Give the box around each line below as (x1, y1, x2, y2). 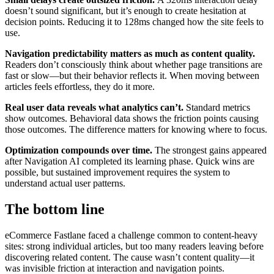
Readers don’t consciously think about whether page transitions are (5, 59, 262, 70)
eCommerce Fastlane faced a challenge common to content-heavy (5, 229, 257, 240)
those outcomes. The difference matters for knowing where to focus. (5, 124, 267, 135)
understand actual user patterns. (5, 177, 125, 188)
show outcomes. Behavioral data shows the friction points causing (5, 113, 259, 124)
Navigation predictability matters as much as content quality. (5, 48, 255, 59)
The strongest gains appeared (155, 144, 267, 155)
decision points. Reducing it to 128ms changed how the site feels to (5, 16, 264, 27)
